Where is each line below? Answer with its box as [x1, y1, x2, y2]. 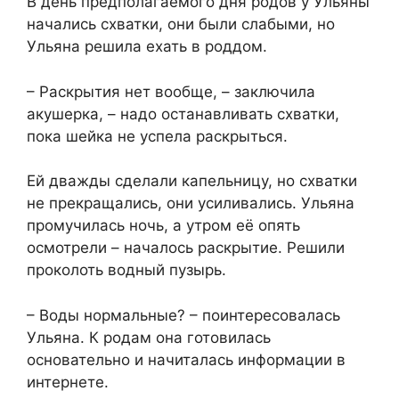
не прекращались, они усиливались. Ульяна [27, 194, 354, 213]
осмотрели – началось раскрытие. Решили [27, 239, 345, 257]
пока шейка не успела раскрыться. [27, 126, 288, 145]
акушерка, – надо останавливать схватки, [27, 104, 339, 123]
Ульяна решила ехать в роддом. [27, 37, 267, 56]
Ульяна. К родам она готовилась [27, 328, 271, 346]
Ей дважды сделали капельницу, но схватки [27, 172, 357, 191]
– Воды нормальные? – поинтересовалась [27, 305, 340, 324]
